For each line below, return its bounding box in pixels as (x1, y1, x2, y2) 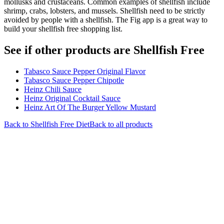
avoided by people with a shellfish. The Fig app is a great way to (4, 15, 207, 24)
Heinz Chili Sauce (24, 84, 81, 93)
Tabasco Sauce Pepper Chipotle (24, 75, 124, 84)
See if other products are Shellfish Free (4, 43, 204, 56)
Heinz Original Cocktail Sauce (24, 93, 120, 102)
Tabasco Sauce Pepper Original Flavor (24, 66, 145, 75)
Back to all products (89, 119, 152, 128)
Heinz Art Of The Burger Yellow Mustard (24, 102, 156, 111)
